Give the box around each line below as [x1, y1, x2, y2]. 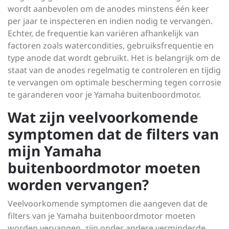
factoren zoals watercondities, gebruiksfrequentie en [8, 40, 214, 51]
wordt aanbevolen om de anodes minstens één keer [8, 3, 209, 14]
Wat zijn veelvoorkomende [8, 107, 198, 127]
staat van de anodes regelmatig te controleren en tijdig [8, 64, 221, 76]
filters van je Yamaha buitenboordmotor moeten [8, 210, 195, 221]
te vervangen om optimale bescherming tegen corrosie [8, 77, 221, 88]
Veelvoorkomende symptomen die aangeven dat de [8, 198, 208, 209]
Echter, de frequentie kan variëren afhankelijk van [8, 28, 199, 39]
